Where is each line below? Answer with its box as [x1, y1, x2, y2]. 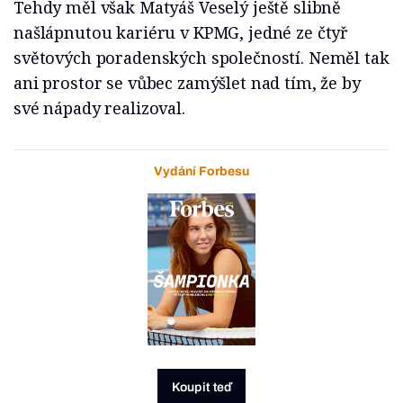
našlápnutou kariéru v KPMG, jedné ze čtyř [13, 22, 348, 44]
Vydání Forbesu [154, 165, 249, 179]
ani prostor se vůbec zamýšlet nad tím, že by [13, 72, 361, 94]
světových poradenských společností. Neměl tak [13, 47, 390, 69]
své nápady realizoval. [13, 97, 185, 120]
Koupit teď [171, 380, 232, 394]
